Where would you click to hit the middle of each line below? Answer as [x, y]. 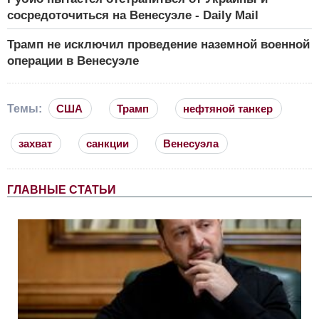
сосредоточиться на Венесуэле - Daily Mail [133, 16]
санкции [108, 144]
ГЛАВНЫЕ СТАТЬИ [62, 190]
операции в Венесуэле [73, 61]
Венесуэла [191, 144]
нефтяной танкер [228, 109]
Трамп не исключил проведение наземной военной [158, 45]
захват [35, 144]
